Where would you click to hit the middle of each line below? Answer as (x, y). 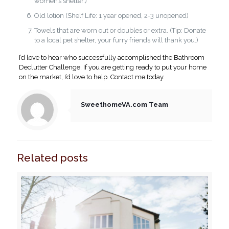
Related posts (52, 158)
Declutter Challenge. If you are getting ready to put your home (112, 67)
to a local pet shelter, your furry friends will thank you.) (116, 40)
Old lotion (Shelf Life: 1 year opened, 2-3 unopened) (111, 16)
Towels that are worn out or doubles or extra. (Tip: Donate (120, 31)
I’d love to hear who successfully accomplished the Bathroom (111, 58)
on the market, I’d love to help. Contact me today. (91, 77)
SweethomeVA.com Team (124, 105)
